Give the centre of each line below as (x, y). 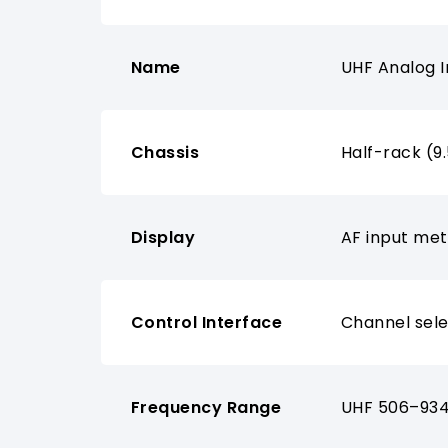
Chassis (165, 153)
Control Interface (206, 323)
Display (163, 238)
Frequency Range (206, 408)
